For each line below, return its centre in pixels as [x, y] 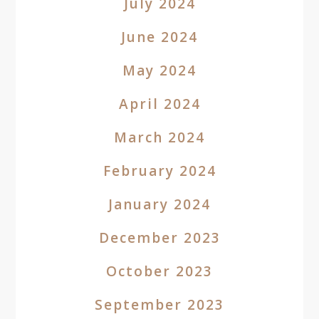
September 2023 [159, 305]
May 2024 [159, 70]
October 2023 [159, 271]
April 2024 [159, 104]
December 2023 [159, 238]
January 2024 [159, 204]
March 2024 [159, 137]
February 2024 [159, 171]
